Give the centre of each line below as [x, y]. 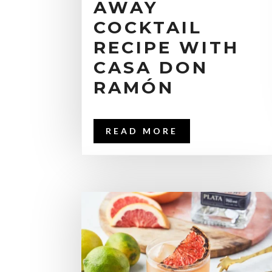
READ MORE [142, 131]
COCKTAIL [148, 28]
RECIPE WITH [167, 48]
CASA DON [151, 68]
